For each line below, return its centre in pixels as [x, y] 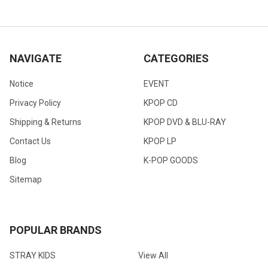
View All [153, 255]
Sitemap [26, 179]
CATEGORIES [176, 59]
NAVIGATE [36, 59]
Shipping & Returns [45, 122]
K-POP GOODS [171, 160]
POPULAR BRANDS [56, 230]
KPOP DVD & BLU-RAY [185, 122]
